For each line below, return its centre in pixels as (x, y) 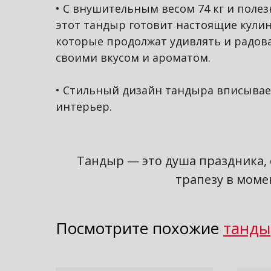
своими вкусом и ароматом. (133, 57)
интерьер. (84, 106)
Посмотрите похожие (137, 228)
